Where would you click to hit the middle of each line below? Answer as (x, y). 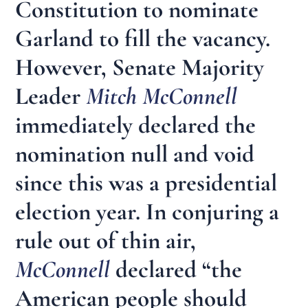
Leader (51, 96)
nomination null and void (135, 154)
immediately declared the (136, 125)
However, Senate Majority (140, 67)
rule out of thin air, (106, 240)
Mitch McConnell (162, 96)
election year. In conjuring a (147, 211)
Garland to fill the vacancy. (143, 38)
